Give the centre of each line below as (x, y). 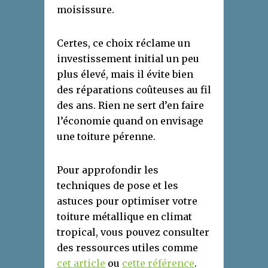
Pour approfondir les (108, 170)
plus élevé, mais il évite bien (125, 74)
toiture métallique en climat (124, 217)
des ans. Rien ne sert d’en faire (130, 106)
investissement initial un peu (128, 59)
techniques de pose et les (118, 186)
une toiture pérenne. (106, 137)
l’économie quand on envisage (130, 121)
